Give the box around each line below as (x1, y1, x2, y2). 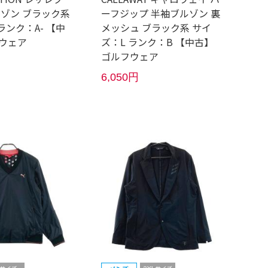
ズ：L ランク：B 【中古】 (101, 35, 214, 49)
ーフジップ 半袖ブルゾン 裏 (101, 6, 221, 20)
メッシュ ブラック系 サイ (101, 20, 212, 35)
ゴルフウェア (101, 49, 159, 63)
